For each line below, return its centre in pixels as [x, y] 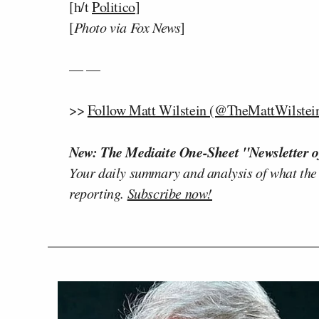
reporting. [98, 193]
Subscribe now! [170, 193]
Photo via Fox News [127, 27]
